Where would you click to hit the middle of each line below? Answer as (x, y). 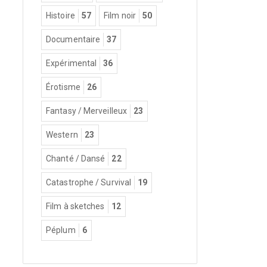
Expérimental (72, 63)
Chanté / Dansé (76, 158)
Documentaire (73, 39)
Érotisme (63, 87)
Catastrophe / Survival (89, 182)
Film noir (120, 15)
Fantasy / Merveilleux (87, 111)
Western (62, 134)
